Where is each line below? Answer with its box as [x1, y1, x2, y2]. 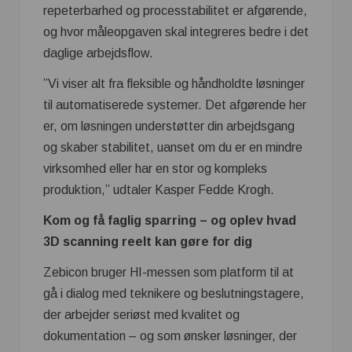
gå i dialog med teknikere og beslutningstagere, [43, 287, 304, 300]
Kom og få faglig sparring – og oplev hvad [43, 214, 296, 227]
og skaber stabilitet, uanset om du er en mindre [43, 141, 302, 154]
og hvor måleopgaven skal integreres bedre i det [43, 25, 309, 38]
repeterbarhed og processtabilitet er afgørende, [43, 4, 307, 17]
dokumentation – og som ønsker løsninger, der [43, 329, 297, 343]
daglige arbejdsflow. [43, 46, 153, 60]
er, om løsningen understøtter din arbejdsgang [43, 119, 295, 133]
